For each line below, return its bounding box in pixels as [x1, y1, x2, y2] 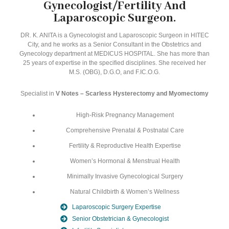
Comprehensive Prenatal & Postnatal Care [65, 126, 184, 134]
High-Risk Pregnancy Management [76, 111, 174, 119]
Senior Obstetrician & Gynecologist [72, 215, 169, 222]
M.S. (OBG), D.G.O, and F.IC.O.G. [69, 68, 160, 76]
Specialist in [20, 89, 56, 97]
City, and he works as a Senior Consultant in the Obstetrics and [28, 40, 201, 48]
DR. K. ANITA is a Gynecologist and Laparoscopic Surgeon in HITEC [20, 31, 209, 39]
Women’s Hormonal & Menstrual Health [70, 157, 180, 165]
